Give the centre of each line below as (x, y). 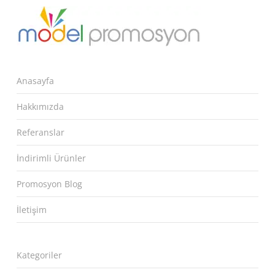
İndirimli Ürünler (51, 158)
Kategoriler (39, 255)
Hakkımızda (40, 107)
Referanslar (40, 132)
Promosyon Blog (49, 184)
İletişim (31, 210)
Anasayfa (35, 81)
